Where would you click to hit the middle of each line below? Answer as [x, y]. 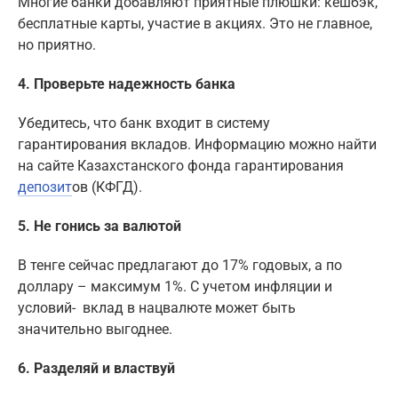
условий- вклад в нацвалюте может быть [157, 308]
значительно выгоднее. [95, 330]
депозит [45, 187]
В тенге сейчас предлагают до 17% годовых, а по [180, 266]
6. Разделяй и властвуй [96, 369]
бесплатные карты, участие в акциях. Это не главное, [195, 24]
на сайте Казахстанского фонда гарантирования [181, 166]
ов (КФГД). [107, 187]
